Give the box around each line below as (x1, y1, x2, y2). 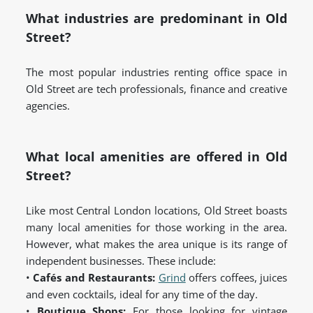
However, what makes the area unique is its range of (26, 237, 287, 252)
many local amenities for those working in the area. (26, 220, 287, 235)
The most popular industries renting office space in (26, 65, 287, 80)
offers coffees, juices (185, 270, 288, 285)
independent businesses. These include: (26, 254, 216, 268)
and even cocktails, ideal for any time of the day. (26, 287, 258, 302)
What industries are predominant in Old (26, 10, 287, 27)
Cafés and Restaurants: (33, 270, 156, 285)
